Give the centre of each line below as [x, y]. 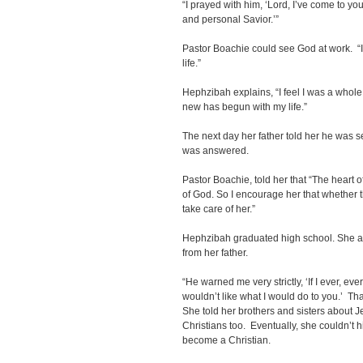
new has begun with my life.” [245, 107]
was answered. [216, 151]
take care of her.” [219, 209]
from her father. [215, 253]
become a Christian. [226, 340]
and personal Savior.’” [231, 19]
